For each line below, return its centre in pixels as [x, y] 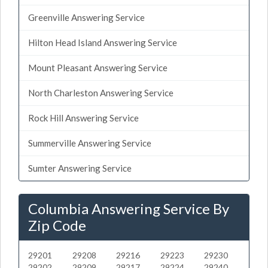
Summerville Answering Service [90, 143]
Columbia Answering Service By [129, 208]
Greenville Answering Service [86, 17]
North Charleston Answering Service [101, 92]
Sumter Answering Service [80, 168]
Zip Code [57, 225]
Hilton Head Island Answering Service [103, 42]
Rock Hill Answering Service [83, 118]
